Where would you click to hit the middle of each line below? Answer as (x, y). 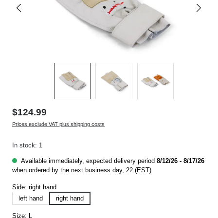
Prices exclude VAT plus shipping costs (58, 124)
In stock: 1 (27, 145)
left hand (31, 198)
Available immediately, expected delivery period (88, 161)
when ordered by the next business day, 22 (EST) (82, 170)
